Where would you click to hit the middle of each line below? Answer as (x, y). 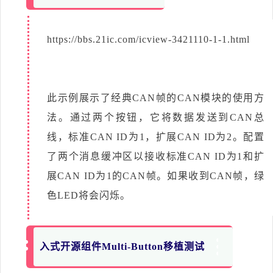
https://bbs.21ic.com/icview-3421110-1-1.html (148, 39)
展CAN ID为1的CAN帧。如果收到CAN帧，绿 (156, 175)
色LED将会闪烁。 (89, 195)
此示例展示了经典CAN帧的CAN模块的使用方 (156, 97)
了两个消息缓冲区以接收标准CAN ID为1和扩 (156, 156)
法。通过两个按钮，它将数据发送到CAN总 (156, 117)
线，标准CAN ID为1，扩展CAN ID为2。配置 (156, 136)
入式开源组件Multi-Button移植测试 (122, 246)
